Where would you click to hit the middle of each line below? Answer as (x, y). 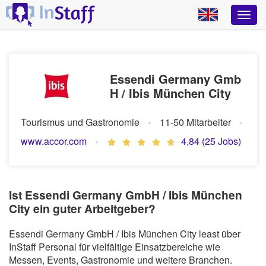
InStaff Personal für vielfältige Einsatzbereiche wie (115, 246)
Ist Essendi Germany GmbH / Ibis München (126, 195)
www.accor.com (54, 141)
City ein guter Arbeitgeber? (82, 209)
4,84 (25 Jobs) (211, 141)
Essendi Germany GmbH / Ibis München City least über (125, 233)
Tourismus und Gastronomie (80, 122)
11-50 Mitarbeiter (195, 122)
